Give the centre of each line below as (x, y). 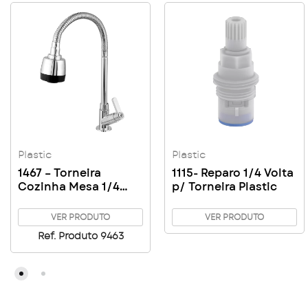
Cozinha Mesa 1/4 (69, 187)
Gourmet (43, 214)
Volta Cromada (60, 201)
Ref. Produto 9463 (80, 236)
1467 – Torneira (59, 173)
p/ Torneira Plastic (224, 187)
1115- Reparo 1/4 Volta (233, 173)
